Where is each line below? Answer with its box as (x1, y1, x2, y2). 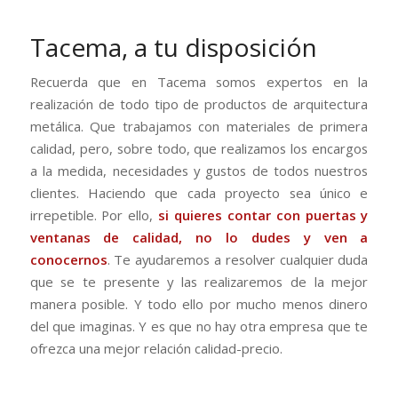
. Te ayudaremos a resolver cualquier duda (107, 251, 369, 269)
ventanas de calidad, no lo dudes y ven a (29, 228, 369, 247)
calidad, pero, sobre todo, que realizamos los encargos (29, 139, 369, 158)
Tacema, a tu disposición (29, 29, 317, 64)
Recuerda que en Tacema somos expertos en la (29, 73, 369, 92)
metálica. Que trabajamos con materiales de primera (29, 117, 369, 136)
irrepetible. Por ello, (29, 206, 159, 225)
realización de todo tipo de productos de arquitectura (29, 95, 369, 114)
